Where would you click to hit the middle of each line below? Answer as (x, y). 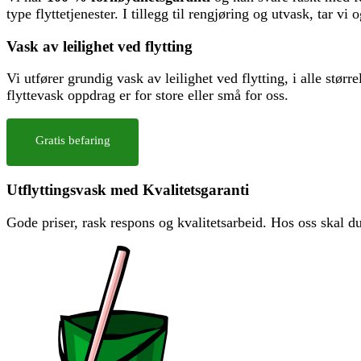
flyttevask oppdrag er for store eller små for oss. (147, 95)
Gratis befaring (73, 141)
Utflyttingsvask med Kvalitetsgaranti (128, 190)
